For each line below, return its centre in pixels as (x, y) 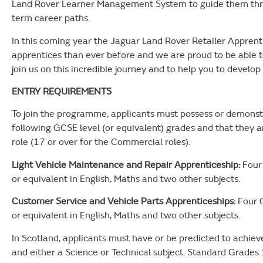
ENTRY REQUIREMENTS (62, 91)
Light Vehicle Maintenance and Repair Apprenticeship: (126, 164)
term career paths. (51, 18)
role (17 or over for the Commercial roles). (101, 142)
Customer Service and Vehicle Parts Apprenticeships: (124, 201)
